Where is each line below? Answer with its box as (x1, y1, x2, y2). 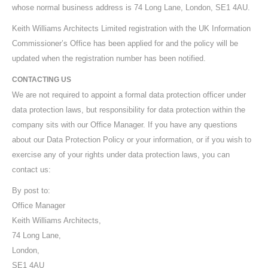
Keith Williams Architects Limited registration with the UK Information (12, 24, 251, 33)
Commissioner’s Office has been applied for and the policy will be (12, 39, 238, 48)
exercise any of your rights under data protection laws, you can (12, 150, 230, 159)
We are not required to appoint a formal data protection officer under (12, 90, 246, 99)
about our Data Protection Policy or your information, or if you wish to (12, 135, 251, 144)
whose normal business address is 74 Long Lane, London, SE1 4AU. (12, 3, 250, 12)
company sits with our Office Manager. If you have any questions (12, 120, 237, 129)
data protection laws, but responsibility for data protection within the (12, 105, 245, 114)
